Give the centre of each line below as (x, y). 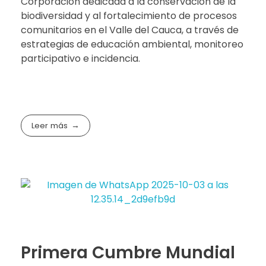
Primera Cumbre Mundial (128, 252)
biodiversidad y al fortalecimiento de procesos (129, 16)
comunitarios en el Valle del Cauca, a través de (130, 30)
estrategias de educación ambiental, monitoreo (132, 45)
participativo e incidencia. (80, 59)
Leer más (50, 126)
